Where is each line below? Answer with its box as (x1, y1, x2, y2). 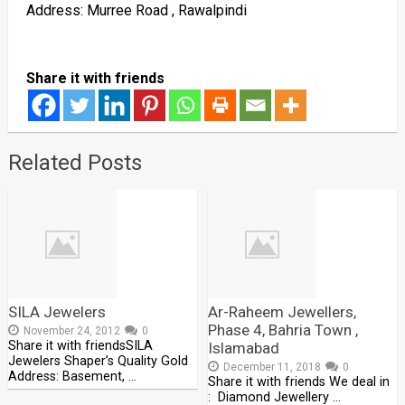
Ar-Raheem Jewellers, (208, 303, 357, 321)
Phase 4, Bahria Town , (208, 321, 359, 339)
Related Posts (7, 150, 142, 175)
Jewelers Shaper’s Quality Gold (7, 353, 188, 369)
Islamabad (208, 339, 280, 357)
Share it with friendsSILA (7, 338, 153, 353)
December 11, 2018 (223, 361, 322, 373)
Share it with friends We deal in (208, 374, 391, 390)
